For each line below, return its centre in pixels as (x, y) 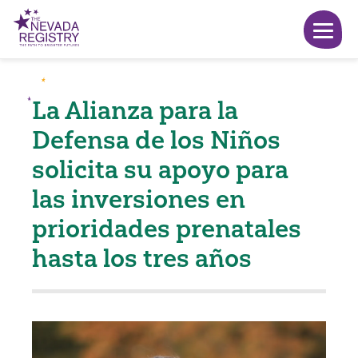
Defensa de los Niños (156, 140)
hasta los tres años (142, 258)
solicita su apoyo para (160, 169)
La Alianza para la (135, 110)
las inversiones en (139, 199)
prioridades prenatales (167, 229)
